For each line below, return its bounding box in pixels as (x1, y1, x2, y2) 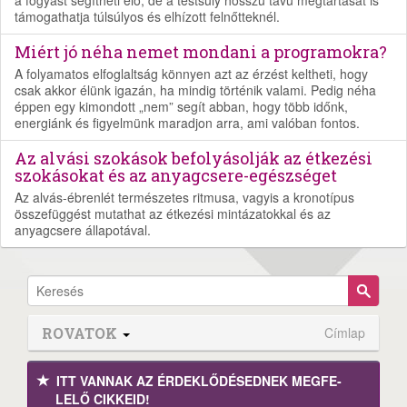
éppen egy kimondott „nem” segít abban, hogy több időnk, (15, 96, 348, 115)
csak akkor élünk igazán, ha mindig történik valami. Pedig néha (15, 80, 376, 99)
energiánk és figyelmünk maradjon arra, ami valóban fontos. (15, 113, 360, 132)
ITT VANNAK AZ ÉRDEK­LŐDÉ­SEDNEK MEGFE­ (56, 371, 342, 390)
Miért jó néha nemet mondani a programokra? (15, 40, 387, 63)
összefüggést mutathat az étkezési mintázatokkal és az (15, 203, 331, 223)
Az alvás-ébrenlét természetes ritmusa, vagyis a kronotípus (15, 187, 354, 206)
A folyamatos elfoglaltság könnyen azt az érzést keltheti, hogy (15, 64, 368, 83)
